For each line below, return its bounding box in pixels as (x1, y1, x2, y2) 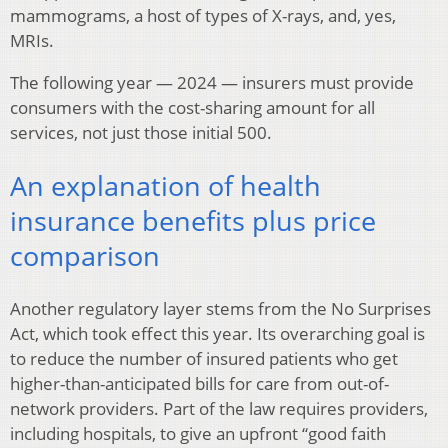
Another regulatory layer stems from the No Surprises (10, 296, 431, 320)
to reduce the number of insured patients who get (10, 346, 398, 370)
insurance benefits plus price (10, 201, 376, 239)
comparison (10, 236, 160, 274)
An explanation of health (10, 166, 321, 204)
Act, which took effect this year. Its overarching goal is (10, 321, 425, 345)
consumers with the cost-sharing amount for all (10, 96, 375, 120)
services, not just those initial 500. (10, 121, 272, 145)
